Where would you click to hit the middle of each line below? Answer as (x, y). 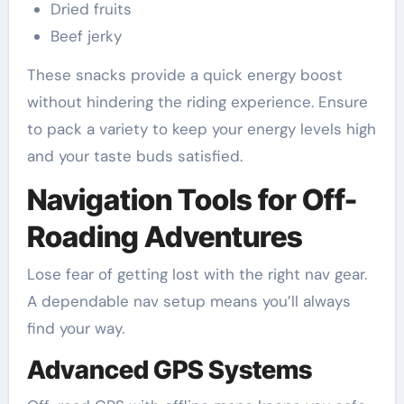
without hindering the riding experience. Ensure (197, 101)
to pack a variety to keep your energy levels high (201, 129)
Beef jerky (86, 36)
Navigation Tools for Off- (192, 199)
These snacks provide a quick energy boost (184, 74)
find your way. (75, 329)
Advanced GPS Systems (169, 370)
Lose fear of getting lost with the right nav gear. (197, 275)
